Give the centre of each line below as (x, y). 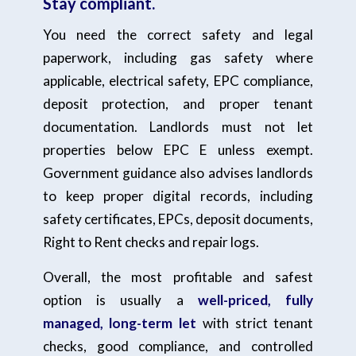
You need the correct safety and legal (178, 35)
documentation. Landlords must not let (178, 127)
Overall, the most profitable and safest (178, 277)
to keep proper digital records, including (178, 196)
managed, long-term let (120, 323)
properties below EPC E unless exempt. (178, 150)
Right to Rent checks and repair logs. (151, 242)
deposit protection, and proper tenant (178, 104)
